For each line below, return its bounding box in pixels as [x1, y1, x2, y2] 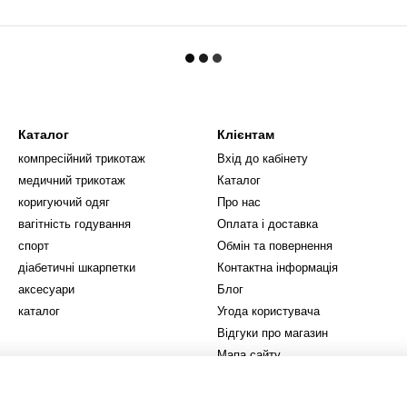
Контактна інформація [217, 261, 338, 274]
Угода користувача [217, 304, 320, 318]
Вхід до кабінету [217, 152, 308, 165]
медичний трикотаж [18, 174, 125, 187]
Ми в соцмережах [217, 388, 307, 401]
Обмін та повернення [217, 239, 333, 253]
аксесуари [18, 283, 74, 296]
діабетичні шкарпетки [18, 261, 135, 274]
